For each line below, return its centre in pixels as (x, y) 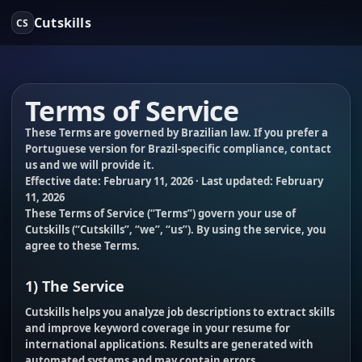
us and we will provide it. (90, 165)
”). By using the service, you (255, 229)
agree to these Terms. (82, 246)
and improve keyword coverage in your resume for (158, 328)
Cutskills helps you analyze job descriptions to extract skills (180, 312)
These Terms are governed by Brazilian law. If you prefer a (177, 133)
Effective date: (64, 181)
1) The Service (75, 286)
